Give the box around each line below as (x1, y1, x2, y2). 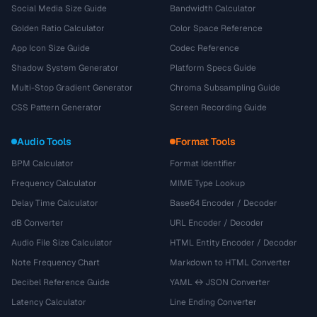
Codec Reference (170, 42, 239, 54)
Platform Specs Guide (170, 62, 256, 74)
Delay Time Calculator (11, 197, 98, 209)
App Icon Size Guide (11, 42, 90, 54)
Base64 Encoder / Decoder (170, 197, 277, 209)
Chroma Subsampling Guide (170, 82, 280, 93)
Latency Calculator (11, 296, 86, 308)
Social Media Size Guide (11, 3, 107, 14)
